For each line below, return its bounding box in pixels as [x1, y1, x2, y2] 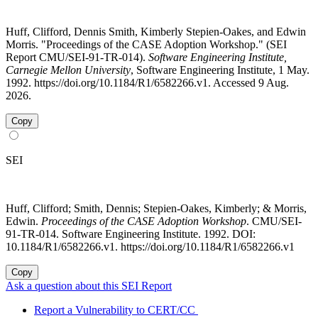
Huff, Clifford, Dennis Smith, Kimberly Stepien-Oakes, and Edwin [6, 26, 306, 38]
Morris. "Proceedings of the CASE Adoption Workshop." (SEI [6, 38, 287, 51]
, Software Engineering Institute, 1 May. [131, 64, 309, 77]
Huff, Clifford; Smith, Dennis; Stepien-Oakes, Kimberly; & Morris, [6, 202, 307, 215]
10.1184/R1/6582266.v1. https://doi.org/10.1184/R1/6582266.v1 [6, 241, 295, 253]
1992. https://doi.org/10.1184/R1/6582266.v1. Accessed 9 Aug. [6, 77, 289, 89]
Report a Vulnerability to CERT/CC [34, 304, 195, 317]
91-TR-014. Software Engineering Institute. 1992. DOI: [6, 228, 256, 241]
